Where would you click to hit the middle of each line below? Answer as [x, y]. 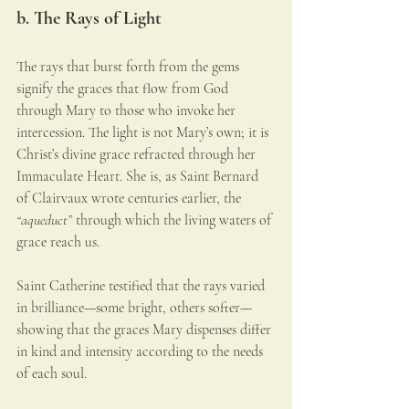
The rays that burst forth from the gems [130, 67]
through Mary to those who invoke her [128, 111]
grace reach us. [58, 242]
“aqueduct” [44, 220]
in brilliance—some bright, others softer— [134, 308]
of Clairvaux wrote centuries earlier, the [131, 199]
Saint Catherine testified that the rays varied [142, 286]
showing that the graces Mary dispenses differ [146, 330]
